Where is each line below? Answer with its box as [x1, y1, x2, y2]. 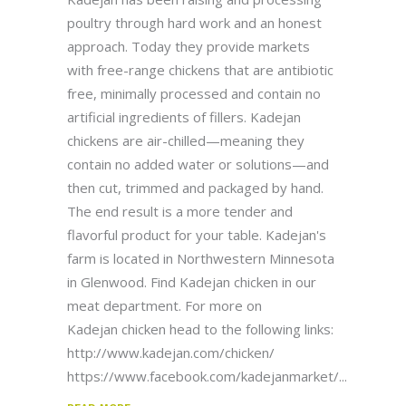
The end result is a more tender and [67, 201, 293, 220]
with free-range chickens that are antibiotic [67, 60, 333, 79]
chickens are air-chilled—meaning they [67, 130, 304, 150]
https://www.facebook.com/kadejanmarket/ [67, 366, 339, 385]
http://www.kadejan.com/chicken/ [67, 343, 275, 362]
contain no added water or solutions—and [67, 154, 329, 173]
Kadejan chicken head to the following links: [67, 319, 333, 338]
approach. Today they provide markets [67, 36, 310, 55]
